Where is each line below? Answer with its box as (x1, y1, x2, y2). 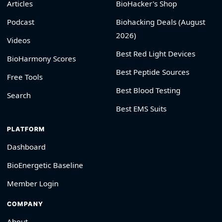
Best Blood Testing (116, 85, 180, 96)
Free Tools (7, 72, 43, 82)
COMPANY (7, 200, 43, 208)
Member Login (7, 178, 58, 189)
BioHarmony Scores (7, 54, 76, 64)
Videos (7, 35, 30, 46)
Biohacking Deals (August (116, 17, 205, 27)
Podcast (7, 17, 34, 27)
